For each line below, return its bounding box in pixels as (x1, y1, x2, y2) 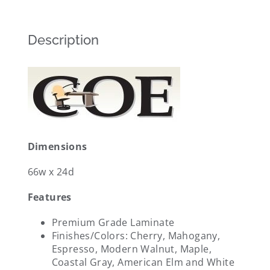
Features (27, 190, 72, 204)
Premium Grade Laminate (51, 216, 175, 230)
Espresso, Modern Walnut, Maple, (51, 242, 212, 256)
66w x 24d (27, 165, 75, 179)
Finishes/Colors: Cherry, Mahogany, (51, 229, 221, 243)
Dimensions (27, 140, 87, 154)
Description (27, 32, 99, 48)
